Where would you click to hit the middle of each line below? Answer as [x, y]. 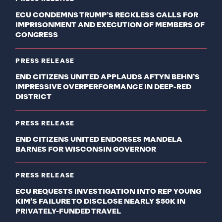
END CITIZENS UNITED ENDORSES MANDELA [99, 139]
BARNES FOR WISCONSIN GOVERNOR [86, 149]
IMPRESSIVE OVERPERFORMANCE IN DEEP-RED [104, 87]
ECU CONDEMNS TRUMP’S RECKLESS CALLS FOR [107, 15]
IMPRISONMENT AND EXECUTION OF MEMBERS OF [110, 25]
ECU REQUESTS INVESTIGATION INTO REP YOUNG [109, 192]
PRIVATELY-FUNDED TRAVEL [68, 212]
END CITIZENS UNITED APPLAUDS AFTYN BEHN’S [108, 78]
